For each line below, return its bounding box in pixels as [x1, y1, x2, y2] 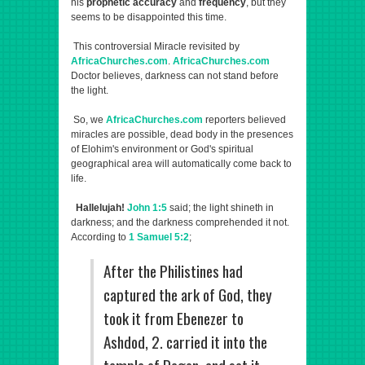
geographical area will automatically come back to [71, 158, 292, 169]
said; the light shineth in [167, 202, 274, 213]
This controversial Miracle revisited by [71, 41, 240, 52]
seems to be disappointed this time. [71, 11, 226, 23]
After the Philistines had [103, 259, 243, 283]
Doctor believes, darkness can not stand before [71, 70, 279, 81]
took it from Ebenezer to [103, 306, 244, 330]
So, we [71, 114, 106, 125]
